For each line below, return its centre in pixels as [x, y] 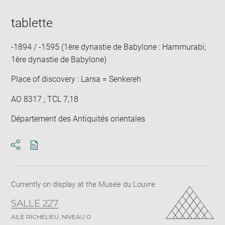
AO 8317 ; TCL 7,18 [45, 99]
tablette [32, 23]
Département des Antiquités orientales [78, 119]
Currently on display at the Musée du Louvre [83, 185]
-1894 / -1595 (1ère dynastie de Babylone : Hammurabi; [109, 47]
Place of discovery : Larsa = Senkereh [76, 79]
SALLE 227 [35, 203]
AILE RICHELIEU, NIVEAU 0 [51, 217]
